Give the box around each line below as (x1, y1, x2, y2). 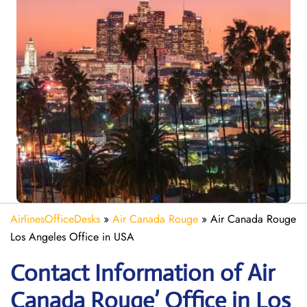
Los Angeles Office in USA (10, 229, 134, 245)
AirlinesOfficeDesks (10, 211, 100, 227)
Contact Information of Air (10, 259, 275, 287)
